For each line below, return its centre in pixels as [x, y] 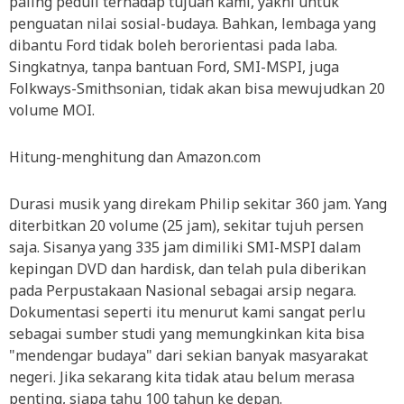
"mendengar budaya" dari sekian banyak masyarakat [188, 355]
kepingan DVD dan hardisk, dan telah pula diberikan [188, 269]
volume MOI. [52, 110]
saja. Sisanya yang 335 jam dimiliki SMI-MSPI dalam [185, 247]
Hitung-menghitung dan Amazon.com [135, 157]
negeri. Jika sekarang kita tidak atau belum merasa [182, 377]
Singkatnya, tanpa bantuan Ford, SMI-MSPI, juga [174, 67]
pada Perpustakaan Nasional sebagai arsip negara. [183, 290]
